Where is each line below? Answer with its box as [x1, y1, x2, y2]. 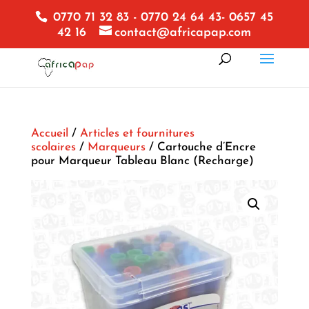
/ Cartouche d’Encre [145, 141, 256, 153]
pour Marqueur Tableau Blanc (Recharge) [30, 155, 254, 167]
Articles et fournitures [79, 128, 195, 139]
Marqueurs [87, 141, 146, 153]
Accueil [30, 128, 68, 139]
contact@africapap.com [114, 26, 252, 39]
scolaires [30, 141, 76, 153]
